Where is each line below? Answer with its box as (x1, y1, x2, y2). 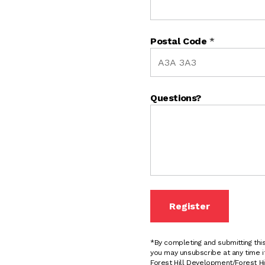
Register (169, 200, 210, 212)
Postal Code (150, 35, 210, 47)
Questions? (150, 92, 201, 104)
